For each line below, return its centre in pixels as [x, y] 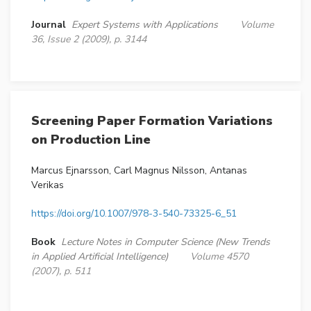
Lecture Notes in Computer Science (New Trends [166, 242]
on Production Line [91, 140]
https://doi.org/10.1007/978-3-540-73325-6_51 [134, 214]
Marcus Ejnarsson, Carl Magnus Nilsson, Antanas [139, 171]
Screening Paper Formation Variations [152, 121]
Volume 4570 [219, 257]
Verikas [48, 185]
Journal [49, 25]
